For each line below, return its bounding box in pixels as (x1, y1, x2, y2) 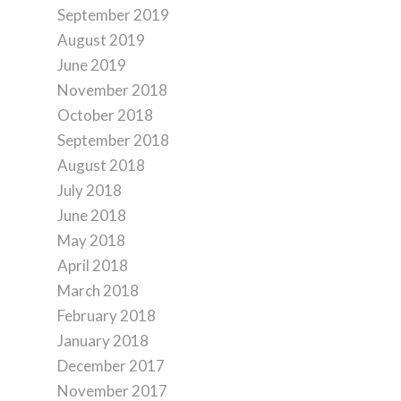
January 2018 (56, 331, 149, 350)
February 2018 (56, 306, 156, 325)
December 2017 (56, 356, 165, 375)
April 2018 (56, 256, 128, 275)
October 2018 (56, 106, 153, 124)
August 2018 (56, 156, 145, 175)
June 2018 (56, 206, 126, 225)
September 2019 (56, 5, 169, 24)
